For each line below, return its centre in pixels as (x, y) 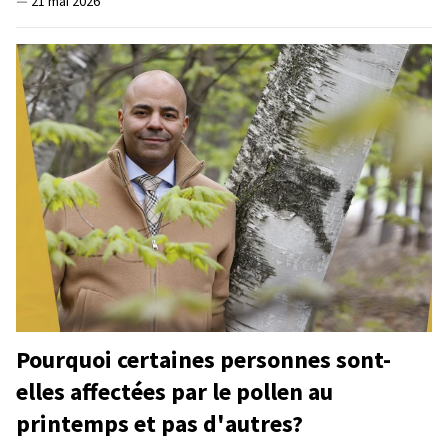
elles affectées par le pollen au (174, 391)
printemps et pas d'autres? (159, 423)
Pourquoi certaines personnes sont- (203, 359)
